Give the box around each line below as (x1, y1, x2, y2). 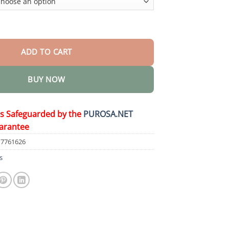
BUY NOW (28, 74, 65, 85)
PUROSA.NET (83, 108, 133, 120)
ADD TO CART (21, 47, 72, 58)
